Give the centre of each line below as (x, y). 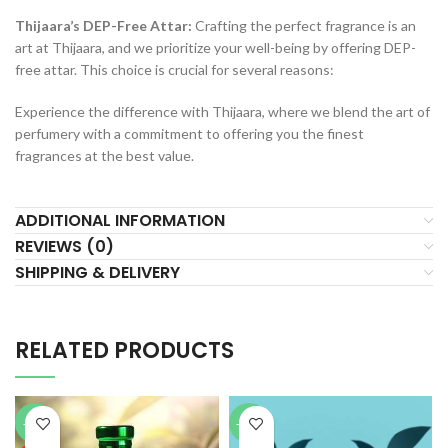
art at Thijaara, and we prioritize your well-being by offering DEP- (215, 48)
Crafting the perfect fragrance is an (305, 26)
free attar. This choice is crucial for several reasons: (174, 70)
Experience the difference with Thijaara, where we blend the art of (222, 112)
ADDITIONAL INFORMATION (120, 221)
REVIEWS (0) (64, 247)
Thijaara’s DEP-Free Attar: (105, 26)
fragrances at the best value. (104, 156)
